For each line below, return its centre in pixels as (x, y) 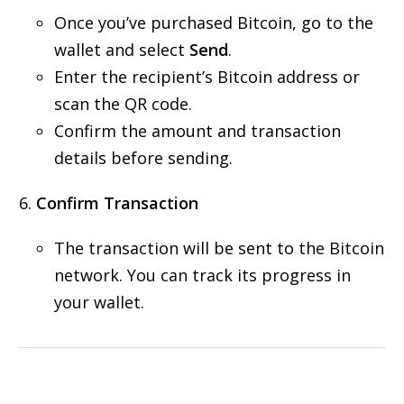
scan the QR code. (123, 104)
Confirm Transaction (117, 203)
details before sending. (143, 158)
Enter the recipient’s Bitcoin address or (207, 77)
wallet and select (122, 50)
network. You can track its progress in (202, 275)
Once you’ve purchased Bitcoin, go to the (214, 23)
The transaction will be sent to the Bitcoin (219, 248)
